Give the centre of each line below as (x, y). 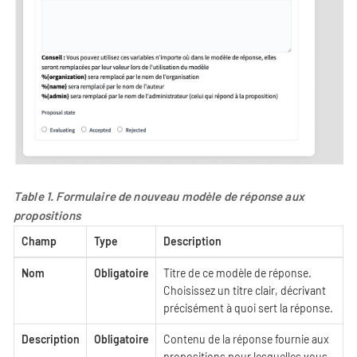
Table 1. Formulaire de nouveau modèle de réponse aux (159, 196)
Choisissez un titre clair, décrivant (244, 291)
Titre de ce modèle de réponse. (237, 273)
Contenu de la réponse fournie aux (246, 339)
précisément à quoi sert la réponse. (248, 308)
